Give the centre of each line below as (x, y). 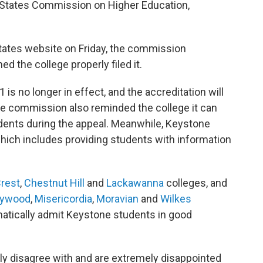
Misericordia (63, 198)
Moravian (119, 198)
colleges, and (195, 183)
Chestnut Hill (55, 183)
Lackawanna (135, 183)
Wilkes (176, 198)
